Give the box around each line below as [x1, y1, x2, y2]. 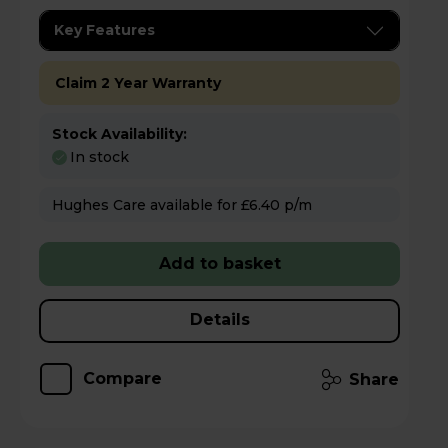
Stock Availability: [52, 125, 187, 144]
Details [189, 309, 250, 329]
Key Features [54, 21, 155, 40]
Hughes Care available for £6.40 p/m [284, 195, 312, 214]
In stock [70, 147, 129, 166]
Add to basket [158, 253, 281, 273]
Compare [83, 368, 162, 388]
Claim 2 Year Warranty [55, 74, 221, 93]
